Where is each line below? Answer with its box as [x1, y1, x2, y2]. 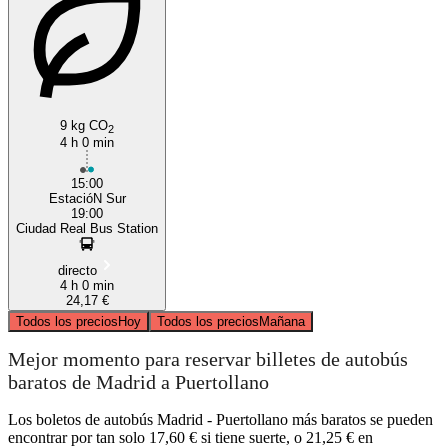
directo [57, 262, 97, 278]
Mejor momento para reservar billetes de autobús [8, 348, 408, 371]
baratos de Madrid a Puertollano [8, 371, 269, 394]
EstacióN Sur [48, 190, 126, 206]
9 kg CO [60, 117, 108, 133]
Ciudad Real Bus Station [16, 220, 158, 236]
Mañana [259, 313, 305, 329]
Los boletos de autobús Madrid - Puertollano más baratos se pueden [8, 410, 433, 428]
